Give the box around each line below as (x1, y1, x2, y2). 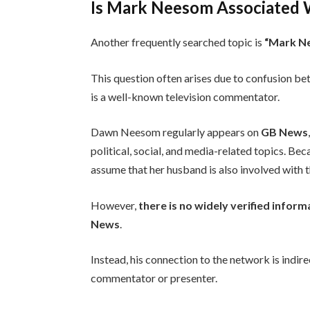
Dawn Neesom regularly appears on (91, 125, 262, 139)
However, (91, 198, 139, 212)
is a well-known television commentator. (91, 89, 280, 103)
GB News (261, 125, 309, 139)
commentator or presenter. (91, 271, 218, 285)
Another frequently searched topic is (91, 35, 265, 48)
